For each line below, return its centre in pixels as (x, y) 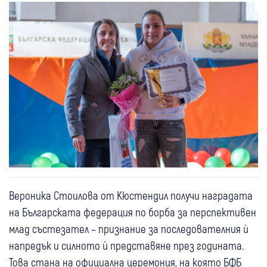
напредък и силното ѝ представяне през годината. (126, 245)
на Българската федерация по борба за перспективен (133, 212)
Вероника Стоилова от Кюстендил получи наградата (131, 195)
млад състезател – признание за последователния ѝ (129, 228)
